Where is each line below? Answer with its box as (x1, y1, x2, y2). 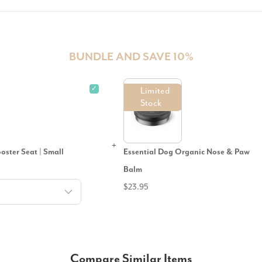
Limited (140, 86, 170, 96)
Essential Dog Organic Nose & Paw (123, 147, 250, 157)
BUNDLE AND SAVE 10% (68, 50, 194, 64)
